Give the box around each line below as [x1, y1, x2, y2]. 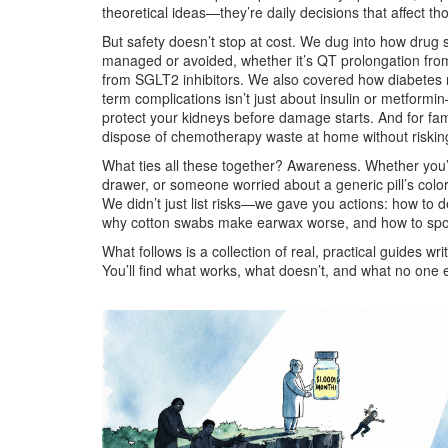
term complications [102, 88, 221, 108]
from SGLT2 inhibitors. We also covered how [102, 69, 388, 89]
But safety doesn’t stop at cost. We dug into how [102, 31, 410, 51]
